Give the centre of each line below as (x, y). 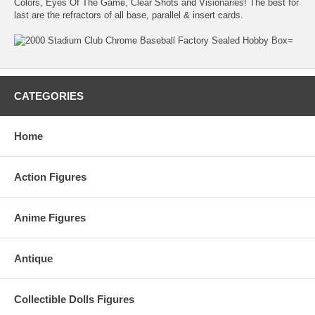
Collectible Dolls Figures (74, 299)
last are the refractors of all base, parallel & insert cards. (129, 15)
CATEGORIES (49, 96)
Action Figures (50, 176)
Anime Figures (50, 217)
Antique (33, 258)
